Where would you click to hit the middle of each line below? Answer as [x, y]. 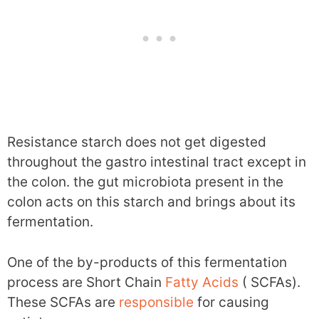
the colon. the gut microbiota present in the [145, 182]
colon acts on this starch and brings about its [151, 202]
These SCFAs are [63, 302]
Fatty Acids [202, 282]
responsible [156, 302]
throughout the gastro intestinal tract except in [157, 162]
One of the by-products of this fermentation [147, 262]
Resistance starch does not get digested [137, 142]
